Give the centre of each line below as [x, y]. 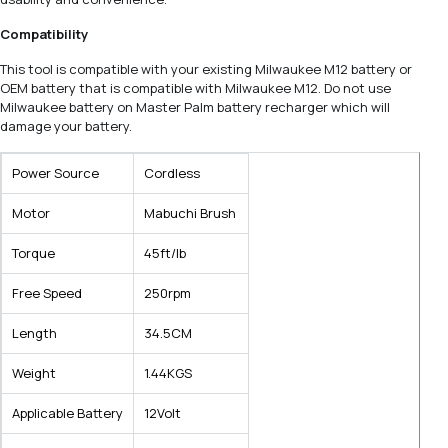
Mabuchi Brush [190, 213]
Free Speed [47, 293]
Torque [33, 253]
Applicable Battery [67, 413]
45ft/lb [165, 253]
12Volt [162, 413]
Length [34, 333]
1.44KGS [168, 373]
